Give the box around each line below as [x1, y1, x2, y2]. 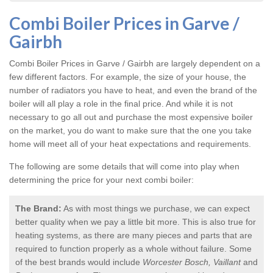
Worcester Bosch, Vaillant [143, 257, 241, 268]
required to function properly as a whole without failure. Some [15, 244, 252, 254]
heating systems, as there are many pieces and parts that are [15, 230, 252, 241]
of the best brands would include [15, 257, 143, 268]
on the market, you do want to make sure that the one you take [9, 126, 252, 136]
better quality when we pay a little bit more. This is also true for [15, 217, 256, 227]
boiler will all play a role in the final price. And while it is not [9, 99, 233, 109]
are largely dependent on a [154, 58, 260, 69]
